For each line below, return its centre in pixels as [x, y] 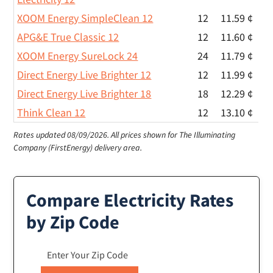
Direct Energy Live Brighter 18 [84, 94]
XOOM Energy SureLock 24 [78, 56]
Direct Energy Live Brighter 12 [84, 75]
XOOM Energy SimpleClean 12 [85, 18]
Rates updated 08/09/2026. [62, 135]
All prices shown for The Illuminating [173, 135]
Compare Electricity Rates [130, 200]
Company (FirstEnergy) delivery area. [78, 148]
